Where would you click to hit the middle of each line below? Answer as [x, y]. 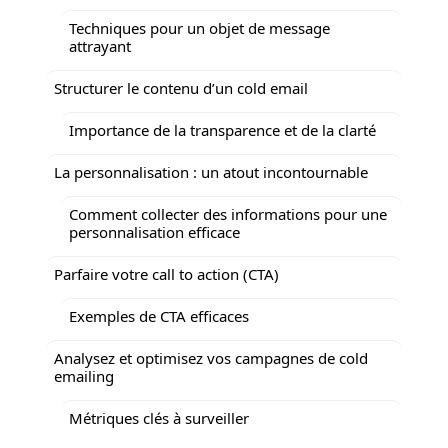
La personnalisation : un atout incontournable [211, 171]
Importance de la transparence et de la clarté [222, 129]
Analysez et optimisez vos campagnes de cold [211, 357]
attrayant [100, 45]
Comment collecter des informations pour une [228, 213]
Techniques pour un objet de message [199, 27]
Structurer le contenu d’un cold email [181, 87]
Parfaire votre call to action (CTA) [166, 273]
